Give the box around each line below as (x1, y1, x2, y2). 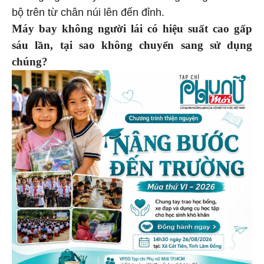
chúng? (12, 57, 48, 70)
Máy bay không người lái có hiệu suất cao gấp (12, 24, 252, 37)
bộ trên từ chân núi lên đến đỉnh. (12, 8, 164, 21)
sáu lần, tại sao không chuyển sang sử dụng (12, 41, 252, 54)
